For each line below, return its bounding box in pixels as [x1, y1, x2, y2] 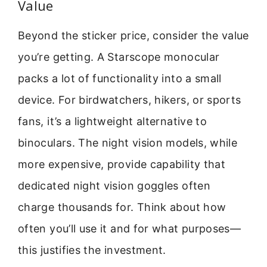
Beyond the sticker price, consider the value [18, 29, 249, 42]
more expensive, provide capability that [18, 157, 226, 170]
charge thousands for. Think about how [18, 200, 226, 213]
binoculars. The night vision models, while [18, 136, 238, 149]
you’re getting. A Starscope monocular [18, 50, 220, 63]
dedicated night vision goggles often [18, 179, 210, 192]
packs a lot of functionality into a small [18, 72, 222, 85]
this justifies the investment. [18, 243, 166, 256]
